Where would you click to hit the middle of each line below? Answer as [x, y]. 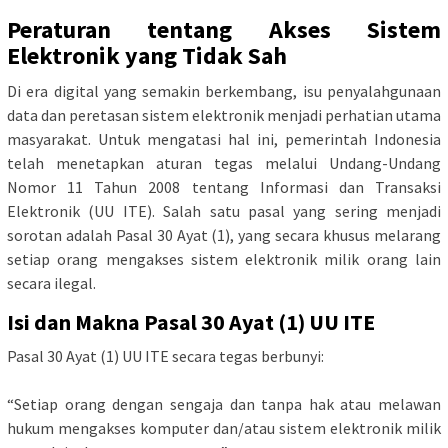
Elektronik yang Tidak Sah [147, 56]
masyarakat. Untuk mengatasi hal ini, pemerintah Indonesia [224, 139]
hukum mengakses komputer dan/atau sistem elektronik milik [224, 428]
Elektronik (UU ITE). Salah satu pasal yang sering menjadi [224, 211]
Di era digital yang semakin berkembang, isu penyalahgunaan [224, 91]
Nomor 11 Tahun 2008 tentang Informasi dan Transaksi [224, 187]
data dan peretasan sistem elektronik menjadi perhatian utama [224, 115]
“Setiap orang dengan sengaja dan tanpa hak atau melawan [224, 404]
